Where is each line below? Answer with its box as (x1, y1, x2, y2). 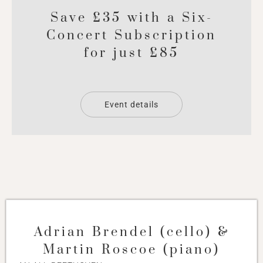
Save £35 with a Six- (50, 10, 213, 26)
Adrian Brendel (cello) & (33, 224, 230, 241)
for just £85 (84, 45, 179, 62)
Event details (104, 100, 159, 110)
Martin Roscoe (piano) (43, 242, 220, 258)
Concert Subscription (46, 28, 217, 44)
